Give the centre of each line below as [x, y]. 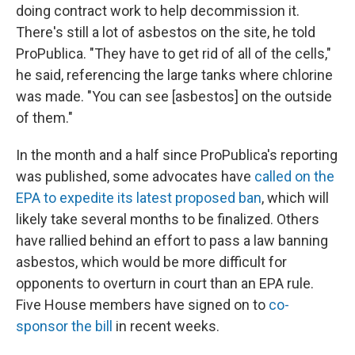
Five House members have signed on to [142, 304]
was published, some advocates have [135, 176]
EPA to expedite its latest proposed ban [139, 197]
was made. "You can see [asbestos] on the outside [174, 96]
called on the [294, 176]
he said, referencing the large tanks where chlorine [174, 74]
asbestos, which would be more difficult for [151, 261]
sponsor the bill [64, 326]
